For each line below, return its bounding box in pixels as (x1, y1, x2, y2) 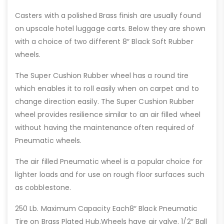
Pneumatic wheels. (15, 135, 82, 145)
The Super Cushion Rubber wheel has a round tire (15, 70, 189, 80)
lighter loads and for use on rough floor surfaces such (15, 169, 204, 179)
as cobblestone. (15, 182, 71, 192)
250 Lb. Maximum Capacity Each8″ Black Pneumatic (15, 203, 198, 213)
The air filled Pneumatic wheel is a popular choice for (15, 156, 202, 166)
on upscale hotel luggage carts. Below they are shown (15, 23, 205, 33)
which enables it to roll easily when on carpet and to (15, 83, 199, 93)
